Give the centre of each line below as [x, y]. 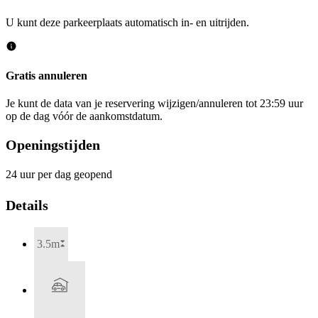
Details [27, 205]
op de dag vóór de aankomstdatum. [84, 116]
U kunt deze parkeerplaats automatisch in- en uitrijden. [127, 22]
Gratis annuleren [46, 76]
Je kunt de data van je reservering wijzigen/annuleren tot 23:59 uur [154, 104]
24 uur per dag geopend [59, 175]
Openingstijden [53, 144]
